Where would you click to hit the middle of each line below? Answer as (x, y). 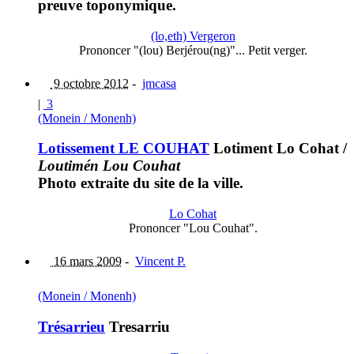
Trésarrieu (72, 326)
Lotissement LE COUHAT (124, 149)
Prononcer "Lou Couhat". (193, 228)
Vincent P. (160, 262)
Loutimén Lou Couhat (109, 166)
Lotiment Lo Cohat (274, 149)
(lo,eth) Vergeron (193, 36)
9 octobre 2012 (90, 83)
